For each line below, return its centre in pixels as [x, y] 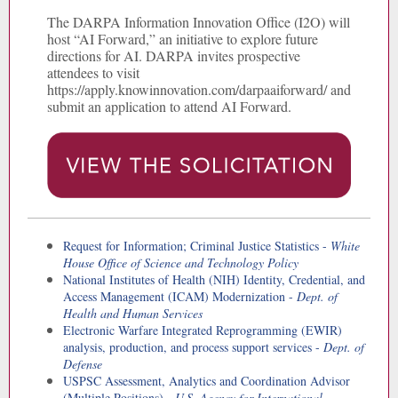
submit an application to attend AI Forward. [169, 106]
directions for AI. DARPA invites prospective [174, 56]
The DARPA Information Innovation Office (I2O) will [199, 22]
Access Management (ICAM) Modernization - [180, 296]
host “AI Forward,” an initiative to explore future [183, 39]
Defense [83, 364]
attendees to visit [93, 72]
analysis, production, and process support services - [193, 347]
